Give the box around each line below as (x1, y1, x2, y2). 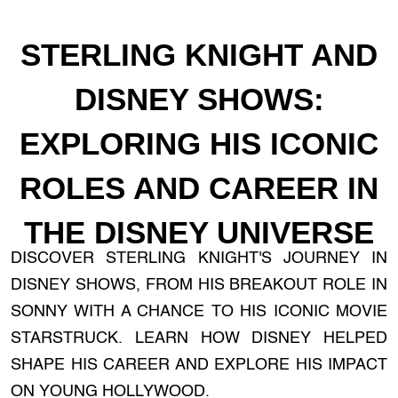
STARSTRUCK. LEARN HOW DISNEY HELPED (11, 330, 387, 346)
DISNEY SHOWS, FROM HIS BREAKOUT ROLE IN (11, 277, 387, 293)
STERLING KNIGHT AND (20, 37, 378, 72)
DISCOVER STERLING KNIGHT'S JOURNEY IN (11, 251, 387, 267)
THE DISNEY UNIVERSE (24, 215, 374, 250)
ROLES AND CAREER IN (20, 171, 378, 205)
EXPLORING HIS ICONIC (20, 126, 378, 161)
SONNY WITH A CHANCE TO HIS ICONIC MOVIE (11, 304, 387, 320)
